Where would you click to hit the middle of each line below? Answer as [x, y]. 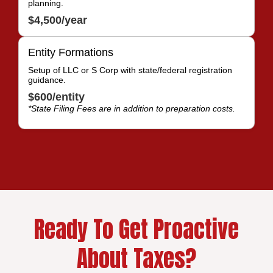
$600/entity [56, 97]
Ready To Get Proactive [136, 229]
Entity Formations [71, 52]
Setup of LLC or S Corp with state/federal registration [130, 70]
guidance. [47, 80]
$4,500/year [58, 20]
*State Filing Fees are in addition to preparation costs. [132, 108]
